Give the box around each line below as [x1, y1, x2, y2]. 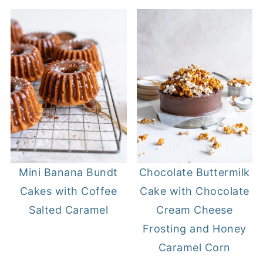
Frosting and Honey [142, 222, 247, 235]
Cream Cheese [156, 204, 233, 217]
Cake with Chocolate [140, 185, 249, 198]
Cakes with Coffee [19, 185, 117, 198]
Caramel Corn [158, 241, 231, 254]
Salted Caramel [29, 204, 109, 217]
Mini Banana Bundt [19, 166, 118, 179]
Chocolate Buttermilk [139, 166, 250, 179]
